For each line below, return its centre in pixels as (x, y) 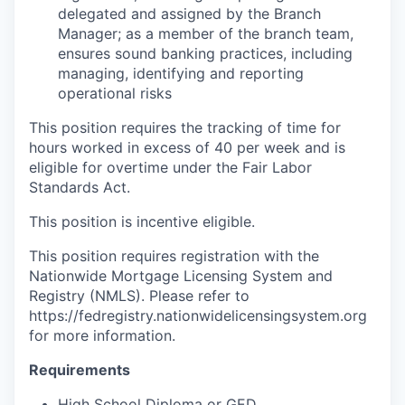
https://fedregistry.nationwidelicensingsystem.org (198, 316)
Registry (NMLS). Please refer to (139, 296)
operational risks (115, 93)
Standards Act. (80, 187)
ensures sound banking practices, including (205, 53)
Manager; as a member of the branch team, (206, 33)
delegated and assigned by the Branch (189, 14)
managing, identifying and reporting (181, 73)
